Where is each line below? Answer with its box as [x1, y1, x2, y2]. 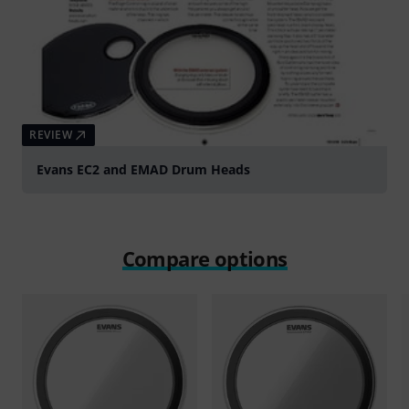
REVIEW [29, 127, 73, 143]
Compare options [121, 245, 288, 273]
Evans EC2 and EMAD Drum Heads [37, 161, 250, 179]
